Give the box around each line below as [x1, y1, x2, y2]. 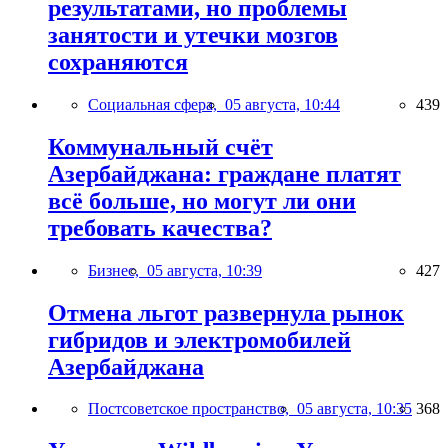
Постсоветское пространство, [88, 400, 297, 418]
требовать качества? [48, 214, 272, 241]
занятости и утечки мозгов [48, 21, 338, 48]
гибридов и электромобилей [48, 326, 351, 353]
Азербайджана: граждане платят [48, 160, 401, 187]
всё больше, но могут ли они [48, 187, 356, 214]
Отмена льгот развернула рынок [48, 299, 404, 326]
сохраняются [48, 48, 188, 75]
